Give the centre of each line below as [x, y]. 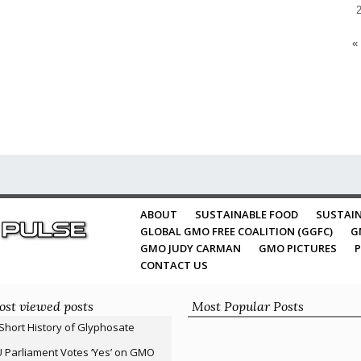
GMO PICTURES [298, 248]
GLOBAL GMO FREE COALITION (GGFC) [237, 231]
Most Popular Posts [247, 306]
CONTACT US [174, 265]
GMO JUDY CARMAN [191, 248]
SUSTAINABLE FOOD [247, 214]
